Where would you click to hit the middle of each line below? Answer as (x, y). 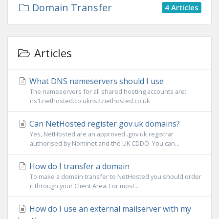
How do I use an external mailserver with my (109, 209)
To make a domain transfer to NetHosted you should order (116, 176)
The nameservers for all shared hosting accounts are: (108, 91)
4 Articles (182, 7)
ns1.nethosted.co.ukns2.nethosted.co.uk (90, 101)
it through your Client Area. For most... (84, 186)
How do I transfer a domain (78, 166)
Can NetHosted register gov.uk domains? (104, 124)
